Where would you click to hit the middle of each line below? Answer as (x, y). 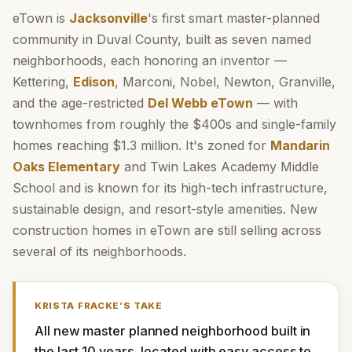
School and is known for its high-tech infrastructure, (170, 188)
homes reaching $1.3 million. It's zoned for (141, 145)
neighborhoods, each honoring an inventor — (150, 60)
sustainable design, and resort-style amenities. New (165, 209)
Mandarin (300, 145)
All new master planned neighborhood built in (173, 331)
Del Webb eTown (200, 103)
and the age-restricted (80, 103)
